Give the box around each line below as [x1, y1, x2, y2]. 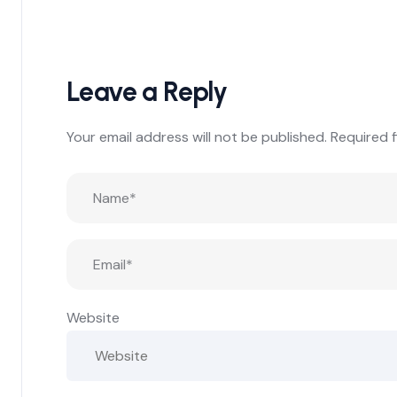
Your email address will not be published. [66, 127, 327, 146]
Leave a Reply [66, 74, 228, 108]
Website [66, 307, 120, 327]
